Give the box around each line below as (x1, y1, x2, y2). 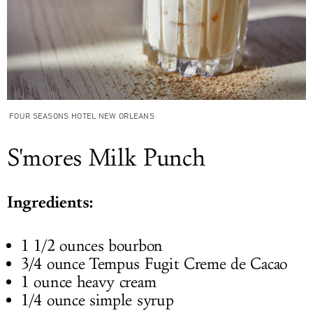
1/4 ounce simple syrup (21, 291, 174, 311)
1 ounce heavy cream (21, 272, 156, 293)
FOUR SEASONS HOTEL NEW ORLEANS (9, 110, 154, 121)
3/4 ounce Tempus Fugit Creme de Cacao (21, 254, 287, 275)
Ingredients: (7, 192, 93, 212)
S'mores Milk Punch (7, 144, 205, 173)
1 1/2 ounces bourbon (21, 236, 163, 256)
